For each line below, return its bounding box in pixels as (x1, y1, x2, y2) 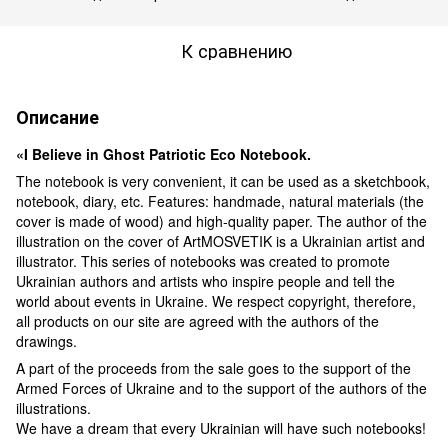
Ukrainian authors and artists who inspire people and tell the (16, 270, 395, 291)
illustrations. (16, 397, 91, 418)
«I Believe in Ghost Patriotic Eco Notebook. (16, 143, 311, 164)
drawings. (16, 330, 77, 351)
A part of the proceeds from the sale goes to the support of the (16, 357, 411, 378)
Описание (16, 103, 99, 130)
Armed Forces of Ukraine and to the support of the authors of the (16, 377, 427, 398)
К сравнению (180, 36, 292, 63)
